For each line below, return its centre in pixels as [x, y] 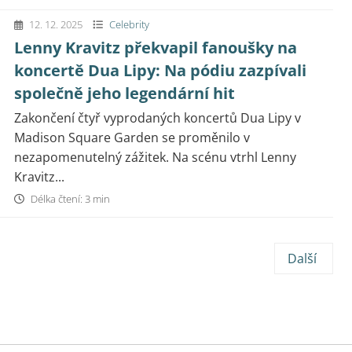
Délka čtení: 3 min [69, 199]
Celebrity [129, 24]
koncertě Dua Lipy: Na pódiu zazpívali [160, 70]
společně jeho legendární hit [125, 93]
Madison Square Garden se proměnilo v [132, 137]
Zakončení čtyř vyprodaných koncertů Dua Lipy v [158, 118]
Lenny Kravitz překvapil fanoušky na [156, 48]
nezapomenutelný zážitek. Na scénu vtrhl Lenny [155, 157]
